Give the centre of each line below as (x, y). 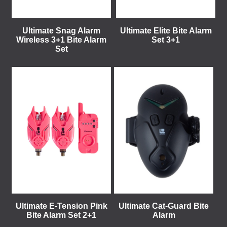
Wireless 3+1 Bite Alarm (61, 40)
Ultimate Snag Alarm (61, 31)
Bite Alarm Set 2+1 (61, 215)
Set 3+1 (166, 40)
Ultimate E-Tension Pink (61, 206)
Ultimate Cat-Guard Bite (164, 206)
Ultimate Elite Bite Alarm (166, 31)
